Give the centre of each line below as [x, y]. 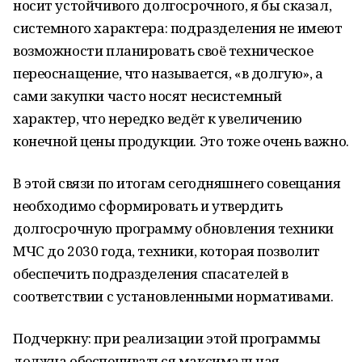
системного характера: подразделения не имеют [178, 28]
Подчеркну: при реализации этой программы [167, 338]
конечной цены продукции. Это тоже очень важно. [181, 141]
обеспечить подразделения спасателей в [151, 274]
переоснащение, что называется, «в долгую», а [168, 73]
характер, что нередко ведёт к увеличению [158, 118]
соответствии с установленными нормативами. [173, 296]
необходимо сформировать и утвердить [148, 206]
